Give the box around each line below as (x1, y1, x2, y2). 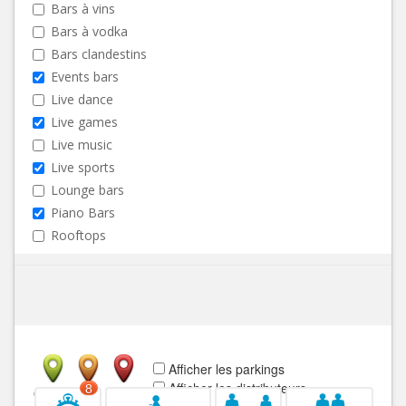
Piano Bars (51, 204, 115, 221)
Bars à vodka (51, 23, 128, 40)
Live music (51, 136, 112, 153)
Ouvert (34, 383, 72, 402)
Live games (51, 113, 118, 130)
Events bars (51, 68, 119, 85)
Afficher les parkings (165, 359, 285, 378)
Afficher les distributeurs (165, 378, 306, 397)
